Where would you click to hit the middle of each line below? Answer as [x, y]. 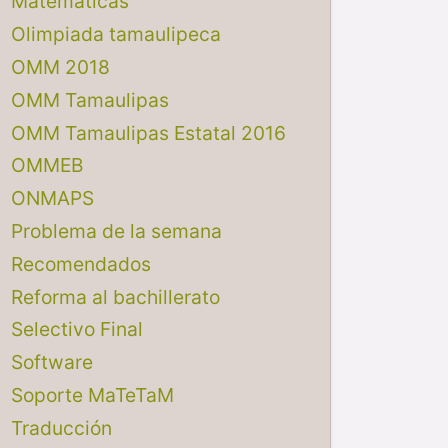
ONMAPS [52, 198]
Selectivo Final [76, 329]
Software [51, 362]
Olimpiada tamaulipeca [115, 34]
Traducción [61, 427]
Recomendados [80, 263]
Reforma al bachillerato [115, 296]
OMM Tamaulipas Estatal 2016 [148, 132]
